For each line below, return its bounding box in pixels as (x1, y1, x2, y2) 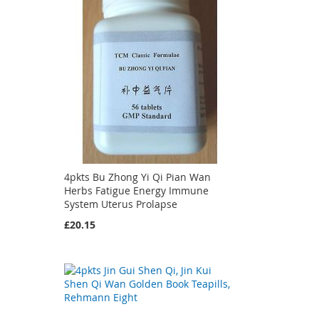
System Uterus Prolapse (63, 197, 177, 211)
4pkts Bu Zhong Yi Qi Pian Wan (63, 169, 211, 184)
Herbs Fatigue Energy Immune (63, 183, 209, 197)
